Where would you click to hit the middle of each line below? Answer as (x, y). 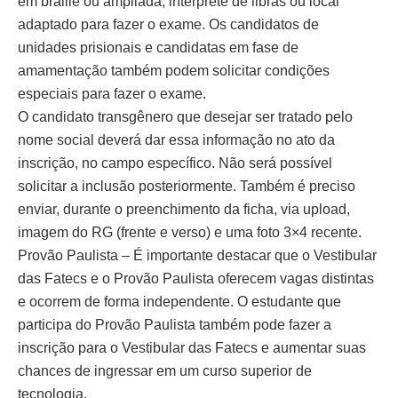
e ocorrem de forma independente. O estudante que (179, 302)
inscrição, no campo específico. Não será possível (175, 163)
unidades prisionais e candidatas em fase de (158, 48)
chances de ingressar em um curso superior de (165, 371)
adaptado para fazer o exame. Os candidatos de (168, 25)
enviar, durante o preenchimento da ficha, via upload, (184, 210)
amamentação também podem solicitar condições (174, 71)
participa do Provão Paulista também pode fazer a (175, 325)
